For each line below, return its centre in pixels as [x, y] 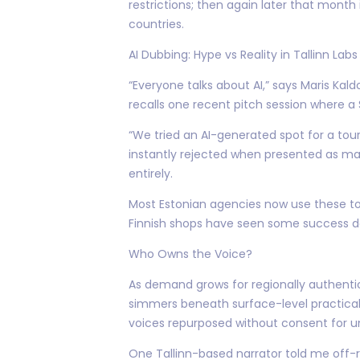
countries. [156, 24]
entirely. [151, 173]
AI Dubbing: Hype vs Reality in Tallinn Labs [243, 54]
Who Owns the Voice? [190, 254]
